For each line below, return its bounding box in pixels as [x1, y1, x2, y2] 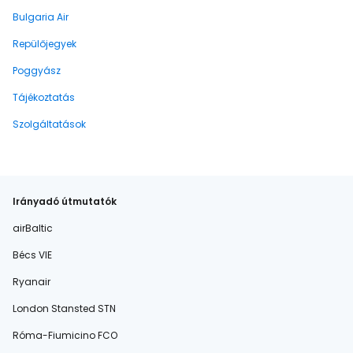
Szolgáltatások [13, 117, 86, 132]
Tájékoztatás [13, 91, 75, 105]
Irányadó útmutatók [13, 195, 117, 209]
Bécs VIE [13, 248, 52, 262]
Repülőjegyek [13, 37, 76, 51]
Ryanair [13, 275, 50, 289]
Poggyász [13, 64, 61, 78]
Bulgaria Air [13, 10, 69, 24]
